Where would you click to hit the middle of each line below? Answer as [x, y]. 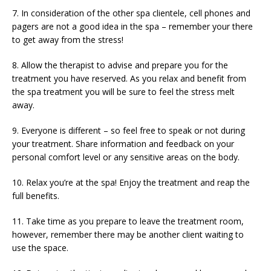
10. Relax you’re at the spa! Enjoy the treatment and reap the [131, 182]
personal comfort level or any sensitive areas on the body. [126, 157]
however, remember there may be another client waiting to [128, 234]
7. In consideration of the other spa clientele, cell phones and [131, 13]
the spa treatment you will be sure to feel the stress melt [123, 92]
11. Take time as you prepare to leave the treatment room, [128, 221]
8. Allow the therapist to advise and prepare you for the [120, 65]
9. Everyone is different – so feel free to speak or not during [129, 130]
